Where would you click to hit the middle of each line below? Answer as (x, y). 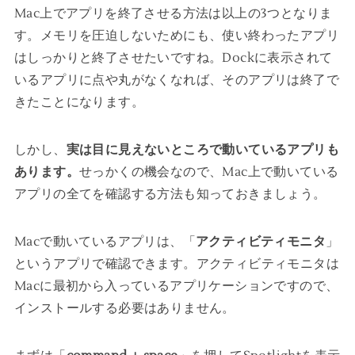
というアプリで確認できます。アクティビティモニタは (176, 264)
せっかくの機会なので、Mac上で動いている (209, 172)
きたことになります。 (79, 103)
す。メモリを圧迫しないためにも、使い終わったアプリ (176, 36)
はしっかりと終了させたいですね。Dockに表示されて (173, 58)
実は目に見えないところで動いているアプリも (202, 150)
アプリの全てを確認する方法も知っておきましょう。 (170, 195)
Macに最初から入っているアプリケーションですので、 (176, 286)
